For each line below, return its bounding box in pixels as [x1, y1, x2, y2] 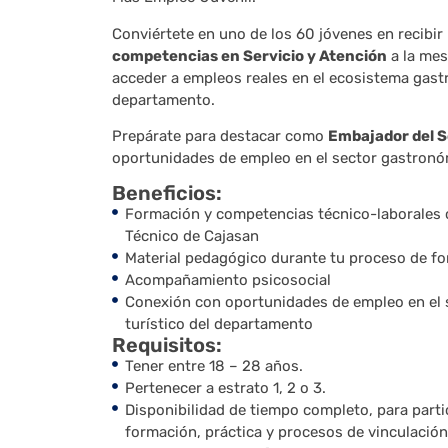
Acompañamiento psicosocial [124, 271, 331, 290]
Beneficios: [112, 181, 222, 206]
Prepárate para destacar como [112, 126, 328, 145]
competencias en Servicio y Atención [112, 46, 387, 65]
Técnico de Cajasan [124, 227, 259, 246]
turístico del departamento [124, 315, 313, 334]
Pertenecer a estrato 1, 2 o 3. [124, 379, 326, 398]
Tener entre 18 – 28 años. [124, 357, 303, 376]
